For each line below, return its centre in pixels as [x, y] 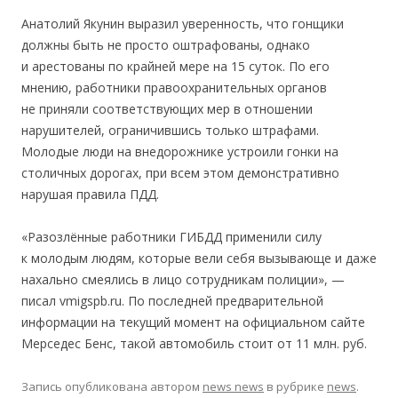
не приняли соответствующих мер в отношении [167, 109]
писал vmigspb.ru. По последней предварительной [172, 301]
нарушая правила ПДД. [90, 194]
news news [233, 386]
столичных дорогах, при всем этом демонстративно [180, 173]
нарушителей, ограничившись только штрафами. [170, 130]
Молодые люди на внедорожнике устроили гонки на [180, 151]
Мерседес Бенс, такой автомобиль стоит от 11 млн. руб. [194, 343]
